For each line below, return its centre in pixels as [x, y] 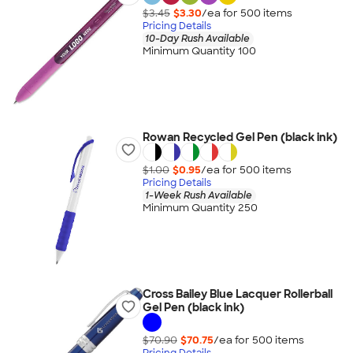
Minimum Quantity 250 [200, 208]
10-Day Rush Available [197, 38]
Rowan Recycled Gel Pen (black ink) [240, 137]
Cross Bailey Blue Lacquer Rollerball [237, 294]
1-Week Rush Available [198, 195]
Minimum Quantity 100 [199, 51]
